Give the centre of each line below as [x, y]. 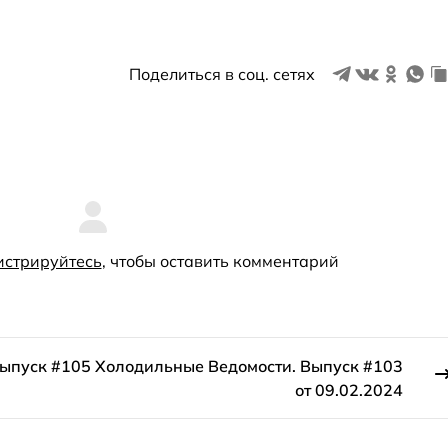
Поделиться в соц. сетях [222, 73]
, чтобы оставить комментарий [220, 261]
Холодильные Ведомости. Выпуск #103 [249, 366]
